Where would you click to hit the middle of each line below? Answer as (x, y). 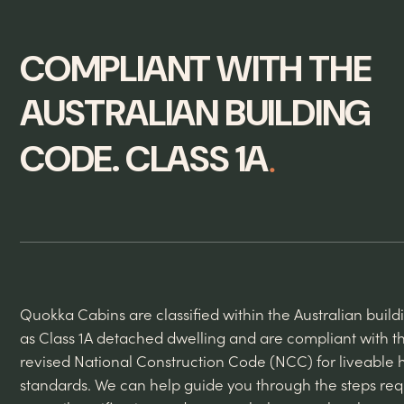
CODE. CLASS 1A (144, 159)
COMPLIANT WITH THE (196, 69)
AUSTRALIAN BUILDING (196, 113)
